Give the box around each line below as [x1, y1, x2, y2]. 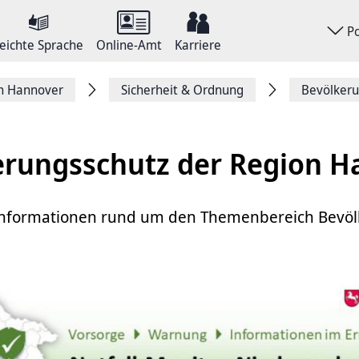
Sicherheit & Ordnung [121, 81, 244, 99]
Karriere [175, 36, 221, 54]
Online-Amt [96, 36, 162, 54]
